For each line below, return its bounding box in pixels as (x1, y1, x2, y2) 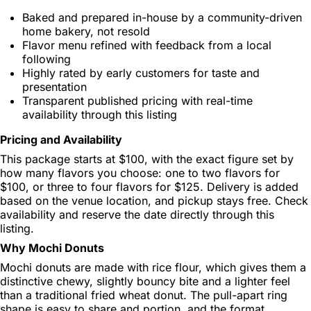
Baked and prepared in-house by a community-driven (22, 10, 302, 24)
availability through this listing (22, 107, 177, 121)
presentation (22, 79, 87, 94)
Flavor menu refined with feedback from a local (22, 37, 271, 52)
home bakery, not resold (22, 24, 150, 38)
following (22, 51, 71, 66)
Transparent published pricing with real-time (22, 93, 253, 108)
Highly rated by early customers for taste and (22, 65, 260, 80)
